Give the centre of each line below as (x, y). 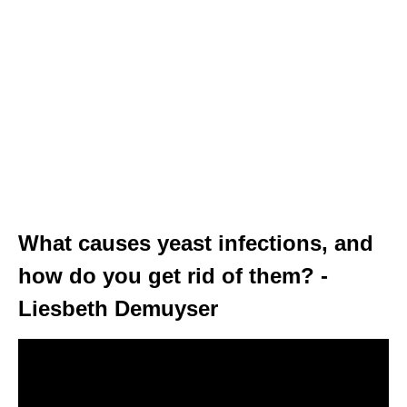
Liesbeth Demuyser (118, 308)
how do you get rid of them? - (173, 275)
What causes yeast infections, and (196, 243)
